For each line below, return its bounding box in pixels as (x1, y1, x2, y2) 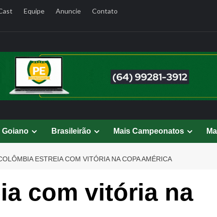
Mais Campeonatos (113, 127, 184, 135)
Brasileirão (51, 127, 91, 135)
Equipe (23, 7, 45, 15)
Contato (92, 7, 118, 15)
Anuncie (55, 7, 81, 15)
